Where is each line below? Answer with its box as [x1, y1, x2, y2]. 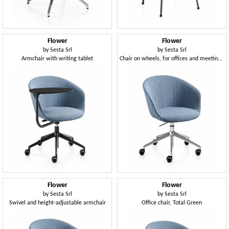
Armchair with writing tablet [21, 56, 93, 62]
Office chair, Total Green [142, 200, 202, 206]
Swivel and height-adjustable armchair [9, 200, 106, 206]
